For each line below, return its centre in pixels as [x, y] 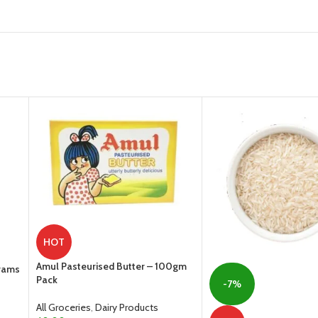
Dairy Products [127, 307]
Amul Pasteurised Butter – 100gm [111, 266]
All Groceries [64, 307]
